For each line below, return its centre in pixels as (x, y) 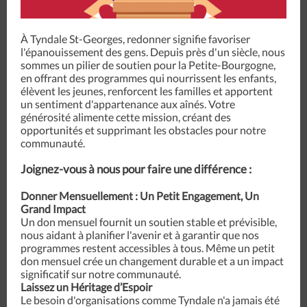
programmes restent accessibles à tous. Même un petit (148, 248)
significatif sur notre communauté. (101, 274)
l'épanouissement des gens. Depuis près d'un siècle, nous (153, 52)
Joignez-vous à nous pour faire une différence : (136, 169)
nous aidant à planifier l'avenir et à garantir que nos (140, 235)
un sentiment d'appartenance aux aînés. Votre (128, 104)
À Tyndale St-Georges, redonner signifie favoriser (135, 39)
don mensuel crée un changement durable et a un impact (152, 261)
